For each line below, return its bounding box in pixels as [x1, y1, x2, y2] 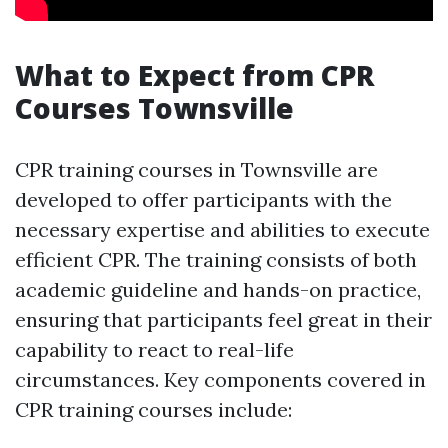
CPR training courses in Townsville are [15, 157, 378, 183]
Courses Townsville [15, 89, 294, 128]
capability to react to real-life [15, 337, 294, 363]
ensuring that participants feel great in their [15, 307, 432, 333]
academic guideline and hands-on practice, [15, 277, 421, 303]
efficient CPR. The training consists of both [15, 247, 417, 273]
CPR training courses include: [15, 397, 292, 423]
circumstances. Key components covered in [15, 367, 426, 393]
